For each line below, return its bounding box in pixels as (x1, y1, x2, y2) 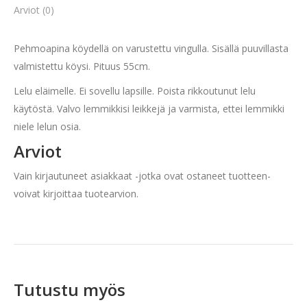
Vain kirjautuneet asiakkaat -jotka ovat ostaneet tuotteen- (14, 169, 271, 182)
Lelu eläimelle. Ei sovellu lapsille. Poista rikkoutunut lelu (14, 84, 256, 97)
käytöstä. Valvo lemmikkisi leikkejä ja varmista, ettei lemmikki (14, 102, 284, 115)
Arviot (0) (14, 3, 54, 16)
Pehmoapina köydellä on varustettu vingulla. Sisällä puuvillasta (14, 42, 288, 55)
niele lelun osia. (14, 120, 81, 133)
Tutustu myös (14, 278, 125, 301)
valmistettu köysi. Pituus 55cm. (14, 60, 150, 73)
